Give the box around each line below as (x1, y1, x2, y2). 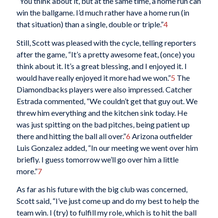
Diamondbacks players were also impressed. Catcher (16, 84, 192, 94)
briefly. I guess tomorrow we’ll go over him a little (16, 154, 179, 164)
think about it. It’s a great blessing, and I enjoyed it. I (16, 61, 187, 71)
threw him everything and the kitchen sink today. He (16, 108, 187, 117)
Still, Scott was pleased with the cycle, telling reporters (16, 37, 196, 47)
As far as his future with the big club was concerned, (16, 184, 187, 194)
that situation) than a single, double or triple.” (16, 19, 163, 29)
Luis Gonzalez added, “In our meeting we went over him (16, 143, 198, 152)
